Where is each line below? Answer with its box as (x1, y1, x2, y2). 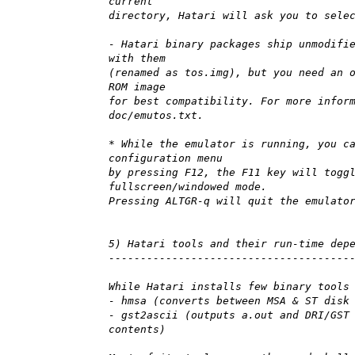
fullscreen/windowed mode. (109, 181, 267, 193)
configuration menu (109, 152, 223, 165)
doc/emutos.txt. (109, 109, 204, 122)
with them (109, 52, 166, 65)
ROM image (109, 81, 166, 94)
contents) (109, 323, 166, 336)
